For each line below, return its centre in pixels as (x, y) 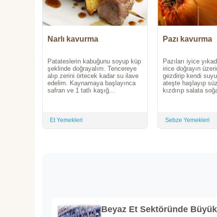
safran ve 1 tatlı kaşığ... (81, 90)
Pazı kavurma (187, 39)
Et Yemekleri (66, 120)
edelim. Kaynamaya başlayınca (92, 83)
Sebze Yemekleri (187, 120)
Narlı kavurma (73, 39)
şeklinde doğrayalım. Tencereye (92, 68)
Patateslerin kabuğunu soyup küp (94, 61)
